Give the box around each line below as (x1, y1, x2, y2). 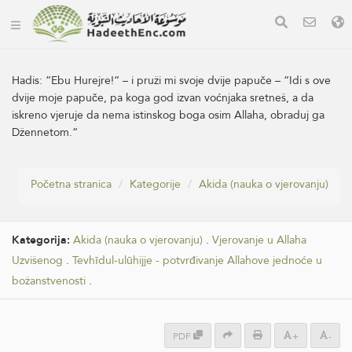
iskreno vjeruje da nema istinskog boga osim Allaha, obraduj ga (12, 104, 324, 125)
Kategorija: (12, 230, 73, 250)
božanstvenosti (12, 271, 86, 291)
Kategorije (130, 174, 181, 194)
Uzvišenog (12, 251, 63, 270)
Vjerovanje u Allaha (212, 230, 306, 250)
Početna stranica (31, 174, 112, 194)
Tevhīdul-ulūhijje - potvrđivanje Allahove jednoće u (72, 251, 322, 270)
